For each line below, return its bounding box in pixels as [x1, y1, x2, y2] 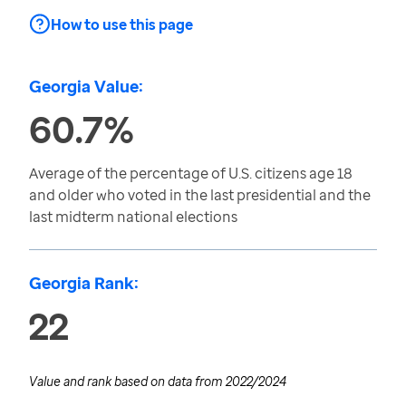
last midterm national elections [29, 207, 237, 227]
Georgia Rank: [29, 272, 139, 294]
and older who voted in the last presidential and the [29, 185, 371, 205]
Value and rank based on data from [29, 372, 226, 390]
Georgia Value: [29, 75, 143, 97]
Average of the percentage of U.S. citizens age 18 [29, 163, 353, 183]
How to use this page [51, 14, 193, 34]
